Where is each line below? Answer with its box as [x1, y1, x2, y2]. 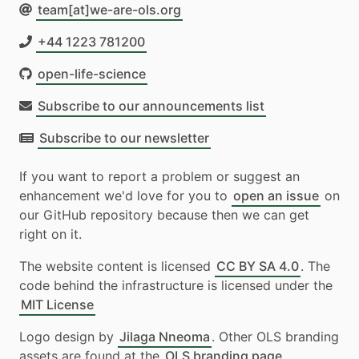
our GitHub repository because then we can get [19, 206, 309, 223]
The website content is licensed [19, 257, 215, 274]
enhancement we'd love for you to [19, 187, 232, 204]
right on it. [19, 225, 82, 242]
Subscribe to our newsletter [39, 129, 209, 146]
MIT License [21, 296, 94, 313]
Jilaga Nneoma [119, 328, 210, 345]
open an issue [233, 187, 319, 204]
